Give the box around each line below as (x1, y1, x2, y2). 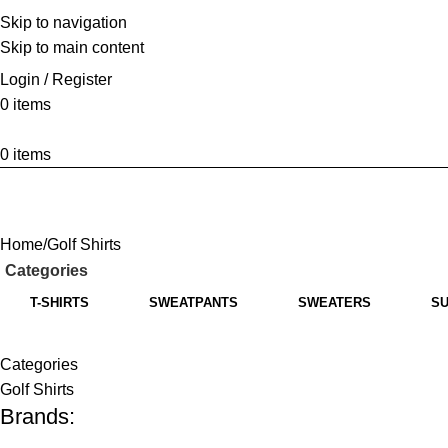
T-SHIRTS (30, 295, 89, 310)
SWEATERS (298, 295, 371, 310)
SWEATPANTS (149, 295, 238, 310)
